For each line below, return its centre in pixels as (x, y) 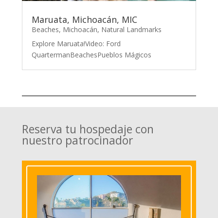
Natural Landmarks (131, 30)
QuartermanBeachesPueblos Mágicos (91, 55)
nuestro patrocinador (77, 140)
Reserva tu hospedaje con (88, 129)
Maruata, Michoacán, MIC (84, 20)
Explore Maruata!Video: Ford (76, 44)
